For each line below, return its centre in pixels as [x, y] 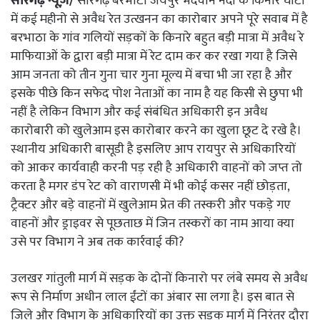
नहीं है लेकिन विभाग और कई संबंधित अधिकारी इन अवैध [139, 112]
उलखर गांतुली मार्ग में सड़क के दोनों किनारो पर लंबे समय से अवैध [159, 278]
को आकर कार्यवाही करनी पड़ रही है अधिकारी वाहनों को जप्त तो [156, 167]
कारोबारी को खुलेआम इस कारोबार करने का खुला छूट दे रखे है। [156, 130]
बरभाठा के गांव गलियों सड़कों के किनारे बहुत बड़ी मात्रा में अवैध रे [157, 37]
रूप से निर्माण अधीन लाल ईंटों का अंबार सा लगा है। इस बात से [152, 297]
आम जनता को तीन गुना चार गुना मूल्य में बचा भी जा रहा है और [151, 75]
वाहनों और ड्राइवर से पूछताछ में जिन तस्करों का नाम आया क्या [152, 223]
